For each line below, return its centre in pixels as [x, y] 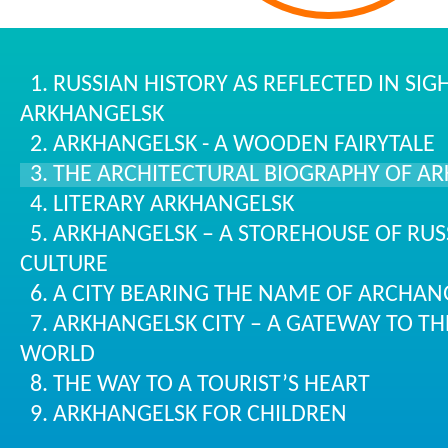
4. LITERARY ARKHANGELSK [162, 204]
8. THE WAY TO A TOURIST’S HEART [200, 384]
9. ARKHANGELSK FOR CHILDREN [188, 414]
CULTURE [64, 264]
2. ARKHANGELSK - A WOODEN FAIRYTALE [232, 144]
